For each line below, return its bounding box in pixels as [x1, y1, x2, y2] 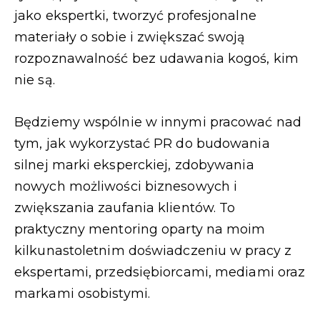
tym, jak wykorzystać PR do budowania [14, 135, 270, 151]
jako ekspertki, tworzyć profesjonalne [14, 8, 256, 24]
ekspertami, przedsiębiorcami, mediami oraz [14, 264, 306, 280]
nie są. [14, 72, 55, 89]
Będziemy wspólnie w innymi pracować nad [14, 114, 301, 130]
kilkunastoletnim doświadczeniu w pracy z [14, 242, 292, 259]
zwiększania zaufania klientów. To [14, 199, 236, 216]
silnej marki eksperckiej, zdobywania [14, 156, 254, 173]
